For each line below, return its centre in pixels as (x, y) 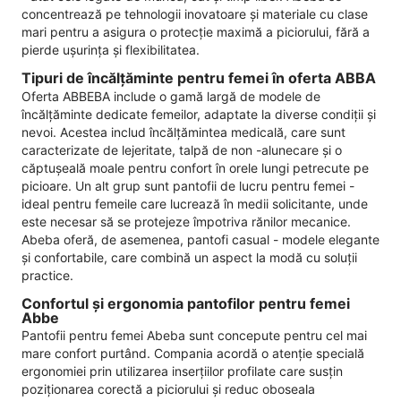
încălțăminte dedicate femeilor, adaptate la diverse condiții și (199, 114)
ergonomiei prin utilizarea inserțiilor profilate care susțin (182, 371)
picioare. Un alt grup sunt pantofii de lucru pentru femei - (188, 185)
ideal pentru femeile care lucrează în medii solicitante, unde (195, 203)
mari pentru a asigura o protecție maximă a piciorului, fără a (196, 31)
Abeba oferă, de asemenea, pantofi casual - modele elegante (200, 239)
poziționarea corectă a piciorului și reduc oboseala (168, 389)
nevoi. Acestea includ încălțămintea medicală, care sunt (183, 132)
